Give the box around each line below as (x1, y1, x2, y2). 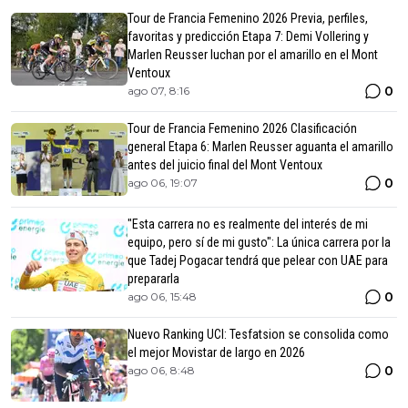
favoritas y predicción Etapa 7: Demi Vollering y (127, 28, 369, 44)
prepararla (127, 270, 179, 286)
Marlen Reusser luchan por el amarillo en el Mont (127, 46, 378, 62)
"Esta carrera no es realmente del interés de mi (127, 216, 368, 231)
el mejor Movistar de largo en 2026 (127, 344, 305, 360)
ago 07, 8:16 (127, 83, 189, 97)
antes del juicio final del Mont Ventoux (127, 157, 322, 172)
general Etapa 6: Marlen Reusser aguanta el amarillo (127, 138, 393, 154)
